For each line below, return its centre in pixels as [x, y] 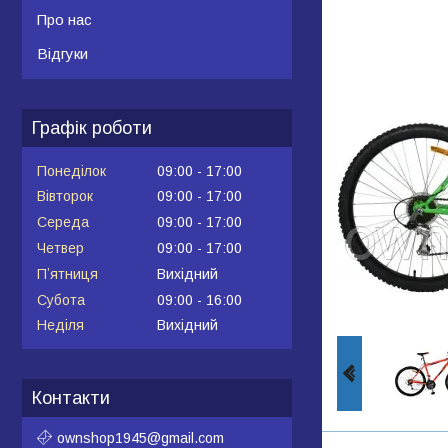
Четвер [60, 247]
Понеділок [71, 170]
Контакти [71, 398]
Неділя [60, 325]
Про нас [64, 19]
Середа [63, 222]
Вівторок [65, 196]
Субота [61, 299]
